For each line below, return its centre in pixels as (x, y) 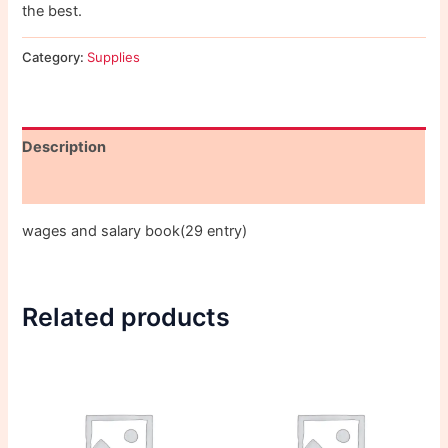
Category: (55, 57)
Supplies (114, 57)
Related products (126, 317)
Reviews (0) (65, 185)
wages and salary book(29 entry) (135, 231)
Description (64, 146)
